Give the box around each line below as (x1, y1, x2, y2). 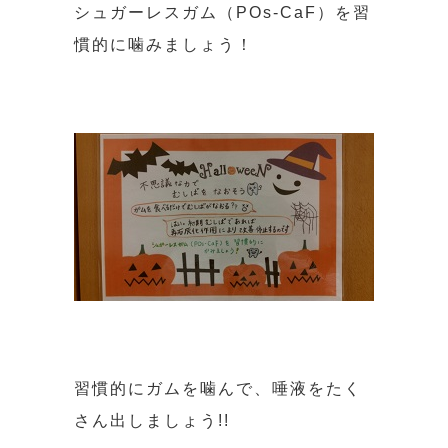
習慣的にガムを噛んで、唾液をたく (74, 379, 362, 397)
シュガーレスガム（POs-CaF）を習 (74, 3, 371, 21)
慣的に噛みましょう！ (74, 35, 254, 53)
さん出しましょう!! (74, 411, 230, 429)
